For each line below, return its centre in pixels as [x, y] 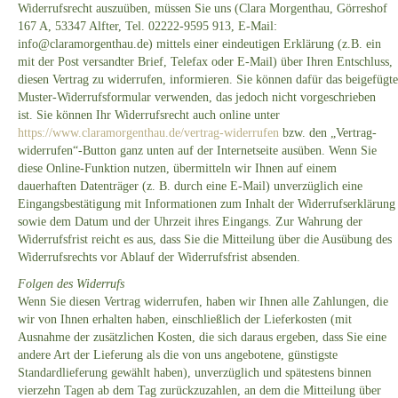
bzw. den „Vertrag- [328, 133]
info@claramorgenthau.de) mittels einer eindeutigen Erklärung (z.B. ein [199, 44]
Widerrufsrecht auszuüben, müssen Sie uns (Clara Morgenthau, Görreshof [203, 9]
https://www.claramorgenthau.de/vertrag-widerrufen [148, 133]
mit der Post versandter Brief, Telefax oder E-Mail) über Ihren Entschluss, [205, 62]
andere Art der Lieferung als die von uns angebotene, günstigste [178, 355]
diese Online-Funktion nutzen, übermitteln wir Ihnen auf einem [177, 169]
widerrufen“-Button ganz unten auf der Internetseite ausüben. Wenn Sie [197, 151]
